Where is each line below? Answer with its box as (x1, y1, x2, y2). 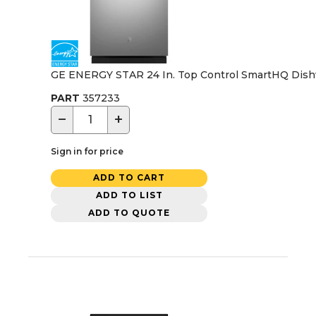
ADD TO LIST (95, 190, 163, 201)
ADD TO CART (93, 172, 165, 183)
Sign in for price (51, 145, 123, 157)
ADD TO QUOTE (88, 207, 170, 219)
